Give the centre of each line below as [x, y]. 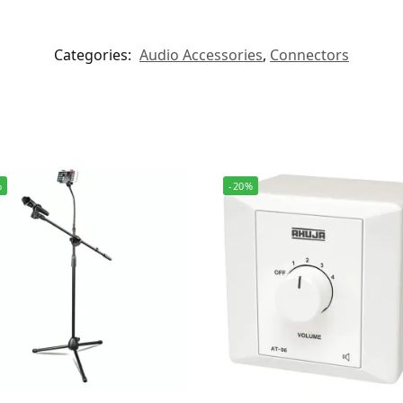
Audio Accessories [201, 55]
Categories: [94, 55]
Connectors [309, 55]
